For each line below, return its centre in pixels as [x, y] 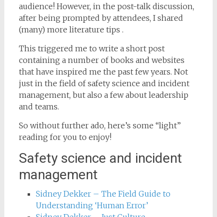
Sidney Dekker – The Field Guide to [103, 194]
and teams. [39, 107]
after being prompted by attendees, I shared [101, 18]
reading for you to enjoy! [65, 137]
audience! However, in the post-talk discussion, [106, 6]
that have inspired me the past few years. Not [103, 72]
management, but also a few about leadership [103, 95]
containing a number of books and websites [101, 60]
